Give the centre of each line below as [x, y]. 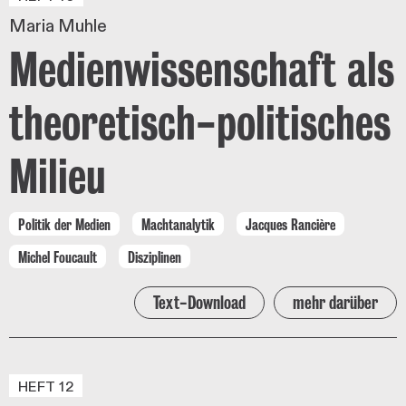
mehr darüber [335, 303]
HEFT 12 [46, 387]
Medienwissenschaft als [202, 68]
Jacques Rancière [290, 224]
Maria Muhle [58, 26]
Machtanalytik [178, 224]
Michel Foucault [58, 257]
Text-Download [199, 303]
